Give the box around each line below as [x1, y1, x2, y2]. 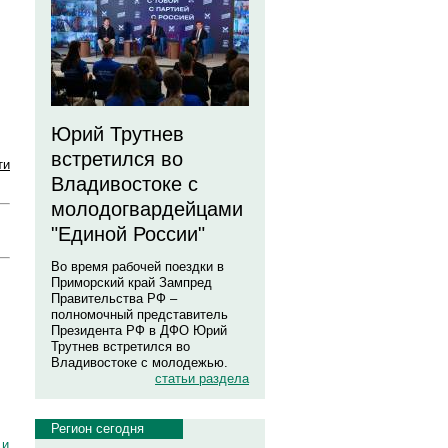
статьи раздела [155, 371, 249, 386]
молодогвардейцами [51, 198, 243, 220]
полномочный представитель [51, 307, 228, 322]
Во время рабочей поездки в [51, 259, 224, 274]
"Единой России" [51, 223, 205, 245]
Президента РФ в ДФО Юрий [51, 323, 227, 338]
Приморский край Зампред [51, 275, 212, 290]
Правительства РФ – [51, 291, 177, 306]
